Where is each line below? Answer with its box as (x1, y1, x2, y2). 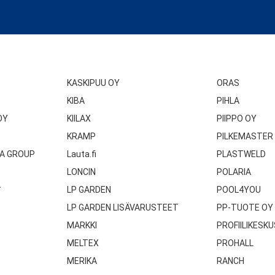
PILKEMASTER (216, 131, 273, 142)
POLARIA (216, 167, 251, 177)
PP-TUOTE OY (216, 203, 273, 213)
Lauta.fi (67, 149, 97, 160)
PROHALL (216, 238, 254, 249)
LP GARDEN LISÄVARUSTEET (67, 203, 179, 213)
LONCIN (67, 167, 96, 177)
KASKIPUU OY (67, 78, 120, 88)
